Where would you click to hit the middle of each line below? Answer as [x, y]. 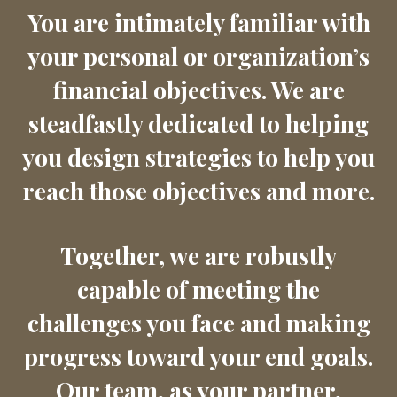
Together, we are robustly [198, 256]
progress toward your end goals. [198, 357]
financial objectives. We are [198, 90]
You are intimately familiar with [198, 23]
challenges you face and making [198, 323]
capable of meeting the [198, 289]
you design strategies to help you [198, 157]
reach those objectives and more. [198, 191]
